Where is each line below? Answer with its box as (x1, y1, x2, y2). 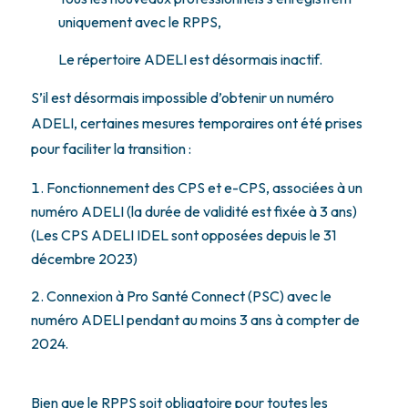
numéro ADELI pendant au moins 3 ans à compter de (30, 310, 360, 329)
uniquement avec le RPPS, (57, 12, 224, 31)
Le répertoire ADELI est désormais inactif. (57, 49, 325, 68)
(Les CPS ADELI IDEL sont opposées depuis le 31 (30, 225, 336, 244)
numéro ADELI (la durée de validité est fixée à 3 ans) (30, 201, 357, 220)
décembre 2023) (30, 249, 140, 268)
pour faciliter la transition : (30, 138, 191, 158)
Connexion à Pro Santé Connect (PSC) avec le (46, 286, 331, 305)
